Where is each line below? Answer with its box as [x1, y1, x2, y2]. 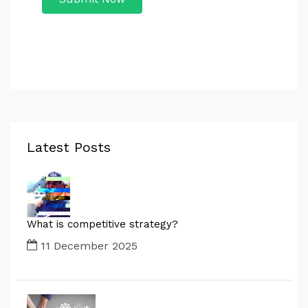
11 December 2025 [37, 239, 137, 252]
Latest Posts [27, 139, 111, 155]
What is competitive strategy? [27, 218, 178, 230]
